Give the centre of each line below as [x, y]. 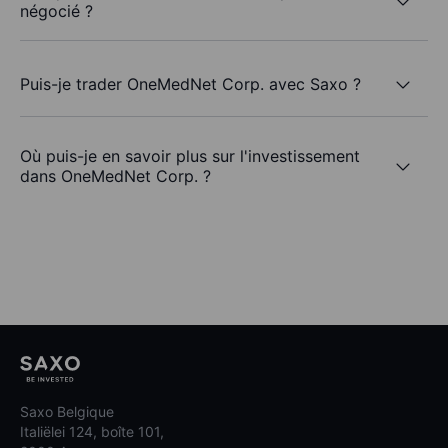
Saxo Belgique [67, 412]
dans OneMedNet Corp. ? [115, 176]
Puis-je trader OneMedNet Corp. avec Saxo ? [190, 83]
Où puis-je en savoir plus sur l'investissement [190, 156]
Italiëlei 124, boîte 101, [92, 432]
